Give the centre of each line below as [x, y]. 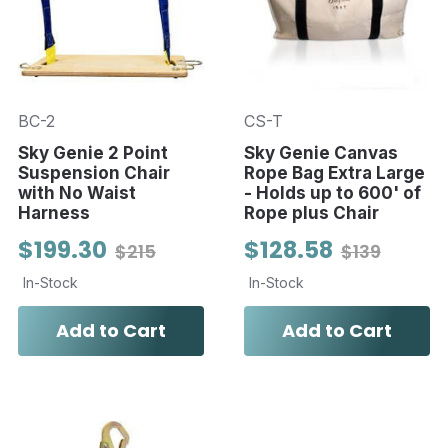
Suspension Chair [94, 172]
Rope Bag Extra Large [334, 172]
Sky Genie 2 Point [93, 152]
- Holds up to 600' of [332, 192]
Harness [54, 212]
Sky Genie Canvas [320, 152]
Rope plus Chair [311, 212]
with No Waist [77, 192]
